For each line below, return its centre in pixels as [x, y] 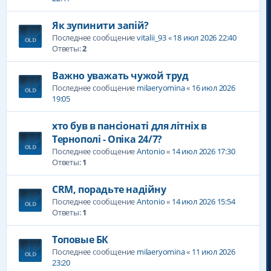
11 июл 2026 [214, 252]
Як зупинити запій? [100, 25]
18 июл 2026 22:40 [205, 38]
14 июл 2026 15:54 [204, 201]
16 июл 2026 [214, 88]
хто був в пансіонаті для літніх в [129, 126]
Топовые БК [80, 240]
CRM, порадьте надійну [109, 189]
